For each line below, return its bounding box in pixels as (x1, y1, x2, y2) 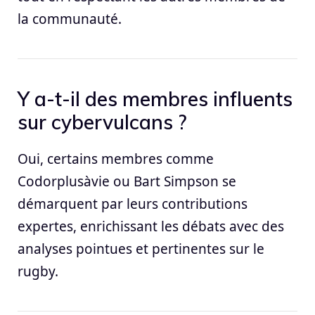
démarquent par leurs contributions (18, 195, 247, 214)
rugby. (18, 262, 58, 281)
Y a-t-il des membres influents (18, 86, 292, 112)
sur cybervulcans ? (18, 110, 186, 135)
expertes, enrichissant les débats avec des (18, 217, 284, 236)
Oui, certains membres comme (18, 150, 214, 169)
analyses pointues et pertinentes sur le (18, 240, 264, 259)
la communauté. (18, 10, 122, 29)
